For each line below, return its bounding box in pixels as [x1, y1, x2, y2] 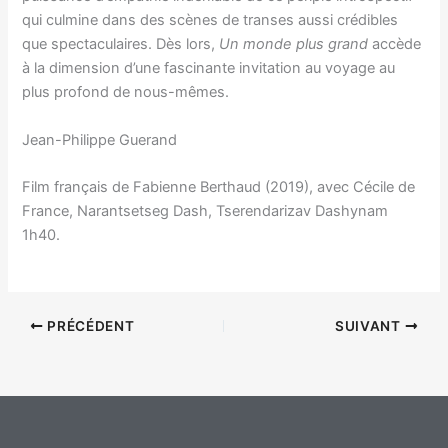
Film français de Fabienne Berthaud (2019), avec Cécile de [22, 177, 416, 196]
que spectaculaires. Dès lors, [22, 35, 220, 54]
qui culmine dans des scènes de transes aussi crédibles [22, 11, 399, 30]
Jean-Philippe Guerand [22, 130, 178, 149]
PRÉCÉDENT [43, 317, 135, 334]
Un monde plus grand [219, 35, 369, 54]
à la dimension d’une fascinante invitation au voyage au [22, 59, 396, 78]
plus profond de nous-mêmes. [22, 83, 230, 102]
